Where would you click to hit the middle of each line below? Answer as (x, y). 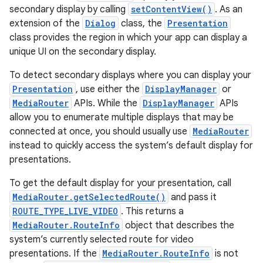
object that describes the (178, 225)
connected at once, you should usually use (100, 131)
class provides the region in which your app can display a (128, 38)
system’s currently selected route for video (102, 240)
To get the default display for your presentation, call (120, 183)
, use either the (109, 89)
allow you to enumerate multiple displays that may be (122, 117)
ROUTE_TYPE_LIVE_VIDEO (65, 211)
